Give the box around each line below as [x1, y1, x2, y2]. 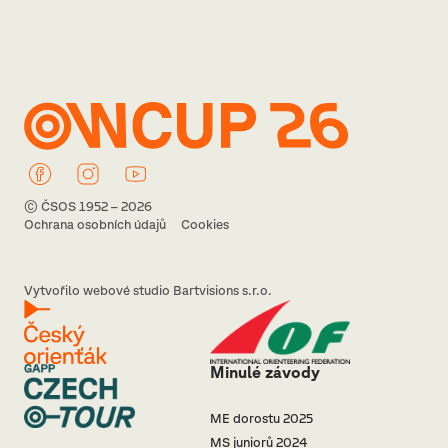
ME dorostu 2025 [210, 411, 313, 427]
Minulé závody [210, 363, 320, 382]
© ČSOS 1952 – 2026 [24, 199, 152, 215]
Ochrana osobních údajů [24, 217, 166, 233]
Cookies [181, 217, 229, 233]
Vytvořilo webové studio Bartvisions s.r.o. [24, 283, 272, 299]
